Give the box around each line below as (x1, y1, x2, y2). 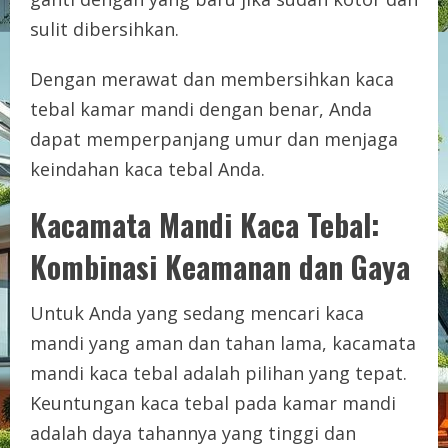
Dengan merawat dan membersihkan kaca (30, 66, 394, 91)
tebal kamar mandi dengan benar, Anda (30, 96, 372, 121)
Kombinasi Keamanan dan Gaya (30, 243, 410, 289)
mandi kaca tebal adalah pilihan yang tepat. (30, 360, 407, 385)
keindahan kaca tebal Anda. (30, 156, 265, 181)
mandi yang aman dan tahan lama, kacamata (30, 330, 416, 355)
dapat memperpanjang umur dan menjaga (30, 126, 398, 151)
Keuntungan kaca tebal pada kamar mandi (30, 390, 396, 415)
